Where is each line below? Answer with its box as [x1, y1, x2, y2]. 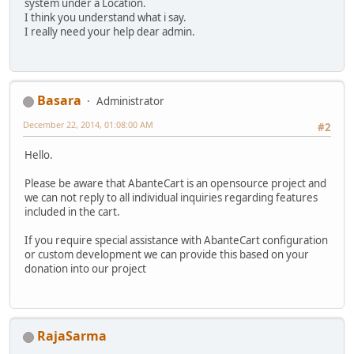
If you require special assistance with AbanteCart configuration [24, 232, 328, 247]
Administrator [96, 94, 164, 109]
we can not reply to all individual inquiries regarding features [24, 190, 318, 205]
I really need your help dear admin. [24, 24, 195, 39]
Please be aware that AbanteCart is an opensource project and [24, 175, 326, 190]
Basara [37, 92, 81, 110]
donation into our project [24, 261, 146, 276]
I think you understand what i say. [24, 9, 186, 24]
